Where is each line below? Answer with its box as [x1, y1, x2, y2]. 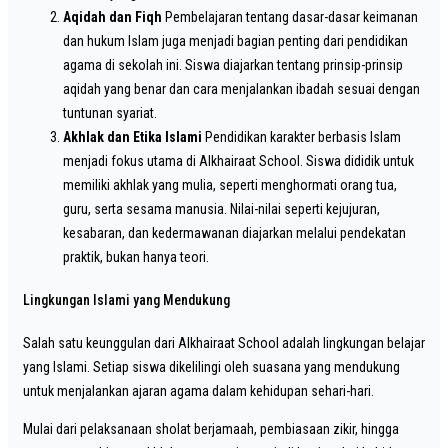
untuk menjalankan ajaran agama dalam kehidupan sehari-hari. [23, 382, 374, 399]
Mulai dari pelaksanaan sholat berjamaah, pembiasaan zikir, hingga [23, 420, 399, 437]
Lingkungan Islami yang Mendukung [23, 292, 230, 309]
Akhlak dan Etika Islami [63, 129, 202, 146]
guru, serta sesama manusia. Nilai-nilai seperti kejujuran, [63, 201, 380, 218]
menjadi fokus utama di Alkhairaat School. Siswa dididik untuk [63, 153, 414, 170]
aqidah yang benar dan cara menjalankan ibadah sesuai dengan [63, 81, 420, 98]
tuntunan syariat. [63, 105, 157, 122]
